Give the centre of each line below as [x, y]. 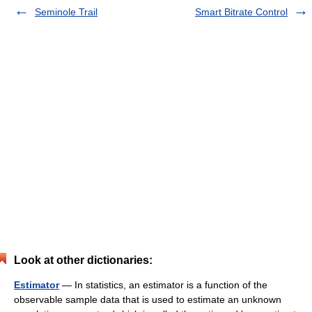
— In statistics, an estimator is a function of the [163, 284]
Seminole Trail [66, 11]
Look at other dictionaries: [83, 260]
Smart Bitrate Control [241, 11]
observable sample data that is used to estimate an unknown [148, 299]
